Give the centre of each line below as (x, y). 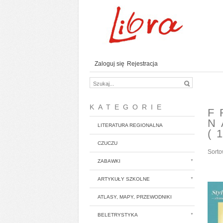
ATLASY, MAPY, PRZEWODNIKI (135, 197)
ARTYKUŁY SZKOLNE (124, 179)
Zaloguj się (110, 64)
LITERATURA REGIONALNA (130, 125)
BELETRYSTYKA (118, 215)
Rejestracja (142, 64)
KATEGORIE (127, 107)
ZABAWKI (109, 161)
